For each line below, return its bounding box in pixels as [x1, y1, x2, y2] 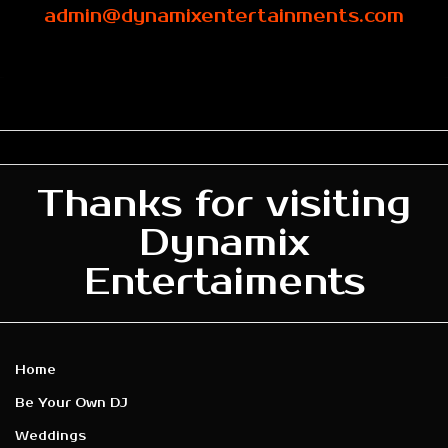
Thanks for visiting [37, 181, 411, 227]
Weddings [15, 428, 86, 444]
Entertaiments [83, 259, 365, 305]
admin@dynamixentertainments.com [44, 5, 404, 27]
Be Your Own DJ [15, 395, 128, 411]
